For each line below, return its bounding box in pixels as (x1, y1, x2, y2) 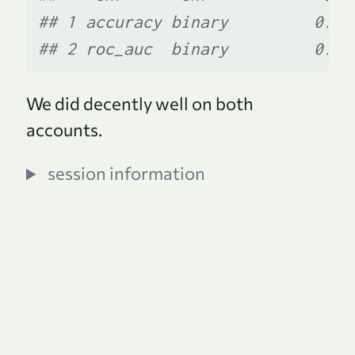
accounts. (26, 119, 102, 141)
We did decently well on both (26, 93, 254, 115)
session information (48, 162, 206, 185)
